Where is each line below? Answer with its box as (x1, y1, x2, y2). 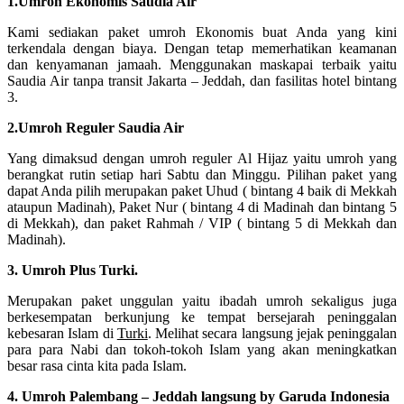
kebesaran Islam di (7, 325, 117, 341)
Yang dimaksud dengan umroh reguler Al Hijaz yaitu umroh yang (7, 150, 397, 166)
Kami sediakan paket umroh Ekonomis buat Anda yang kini (7, 23, 397, 40)
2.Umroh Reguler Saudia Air (7, 119, 184, 135)
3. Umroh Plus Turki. (7, 262, 138, 278)
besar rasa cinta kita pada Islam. (7, 357, 187, 373)
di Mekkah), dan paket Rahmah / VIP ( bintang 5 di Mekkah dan (7, 215, 397, 231)
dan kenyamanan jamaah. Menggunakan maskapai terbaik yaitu (7, 56, 397, 72)
